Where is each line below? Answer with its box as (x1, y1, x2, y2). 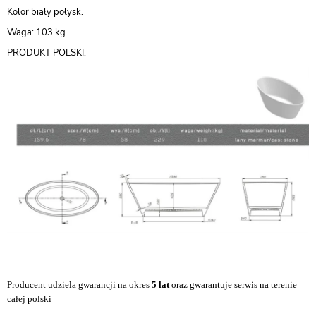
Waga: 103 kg (7, 26, 66, 39)
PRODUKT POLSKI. (7, 47, 86, 60)
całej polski (7, 293, 51, 304)
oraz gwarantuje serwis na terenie (169, 279, 297, 290)
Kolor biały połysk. (7, 6, 83, 19)
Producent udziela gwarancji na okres (7, 279, 152, 290)
